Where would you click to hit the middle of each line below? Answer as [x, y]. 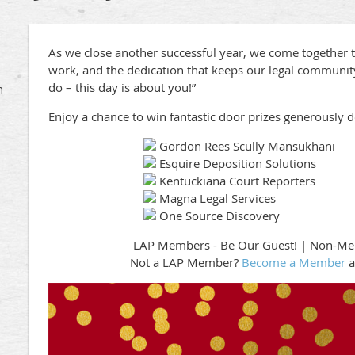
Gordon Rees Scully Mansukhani [247, 146]
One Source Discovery [218, 216]
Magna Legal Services [216, 198]
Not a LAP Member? [185, 262]
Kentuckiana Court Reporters [236, 181]
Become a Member [293, 262]
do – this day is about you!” [124, 87]
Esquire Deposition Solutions [236, 163]
